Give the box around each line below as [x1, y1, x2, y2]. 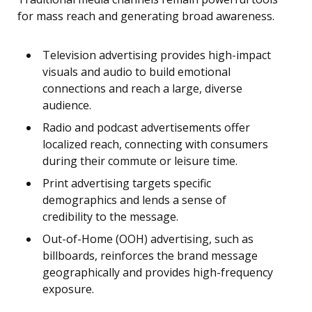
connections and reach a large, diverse [42, 81, 242, 97]
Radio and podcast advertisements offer [42, 120, 250, 136]
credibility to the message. [42, 209, 178, 225]
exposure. [42, 281, 94, 297]
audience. [42, 97, 91, 114]
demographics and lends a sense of [42, 192, 226, 208]
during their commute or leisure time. [42, 153, 237, 169]
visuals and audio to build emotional [42, 64, 231, 80]
